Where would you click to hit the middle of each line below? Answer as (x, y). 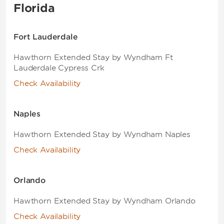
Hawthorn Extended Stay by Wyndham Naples (102, 134)
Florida (34, 8)
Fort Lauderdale (46, 37)
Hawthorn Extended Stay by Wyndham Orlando (104, 201)
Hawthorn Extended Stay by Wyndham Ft (93, 57)
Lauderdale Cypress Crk (59, 68)
